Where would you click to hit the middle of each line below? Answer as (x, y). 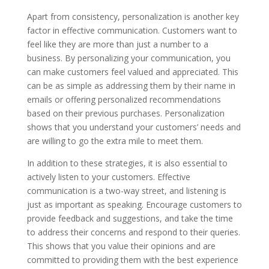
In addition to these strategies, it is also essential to (127, 163)
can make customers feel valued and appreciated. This (132, 72)
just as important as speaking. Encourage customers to (134, 204)
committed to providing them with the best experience (132, 260)
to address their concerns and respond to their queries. (133, 232)
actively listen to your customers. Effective (108, 177)
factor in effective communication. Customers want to (132, 30)
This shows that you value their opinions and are (121, 246)
